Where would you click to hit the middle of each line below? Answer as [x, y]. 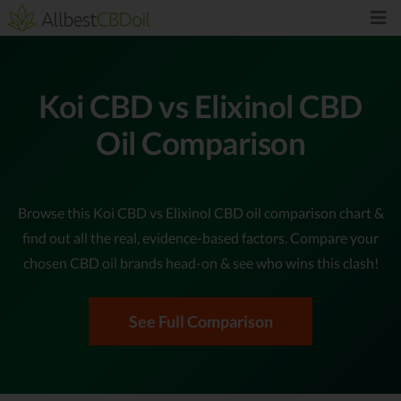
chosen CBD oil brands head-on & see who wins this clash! [200, 263]
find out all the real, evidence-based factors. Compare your [200, 238]
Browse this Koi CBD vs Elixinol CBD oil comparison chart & [200, 213]
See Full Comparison [200, 321]
